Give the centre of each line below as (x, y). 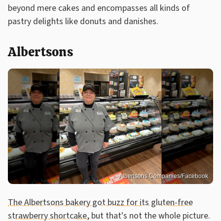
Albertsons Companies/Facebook (164, 176)
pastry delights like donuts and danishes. (83, 22)
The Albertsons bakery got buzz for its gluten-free (100, 202)
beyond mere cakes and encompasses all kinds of (99, 8)
